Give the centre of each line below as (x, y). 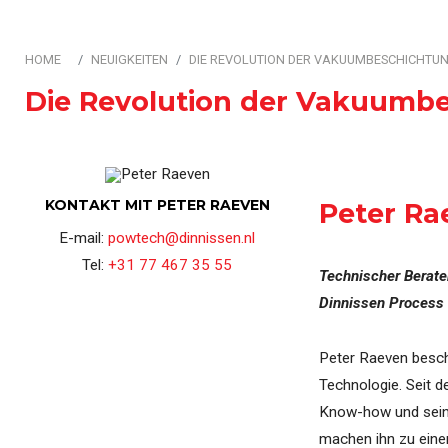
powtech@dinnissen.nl (182, 238)
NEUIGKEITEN (129, 59)
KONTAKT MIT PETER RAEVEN (157, 205)
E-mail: (84, 238)
